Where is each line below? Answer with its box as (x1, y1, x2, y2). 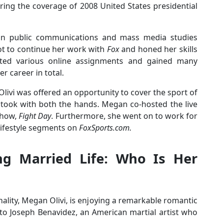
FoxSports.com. (79, 122, 132, 133)
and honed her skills (121, 43, 198, 55)
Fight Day (19, 110, 52, 121)
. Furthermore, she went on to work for (51, 110, 198, 121)
